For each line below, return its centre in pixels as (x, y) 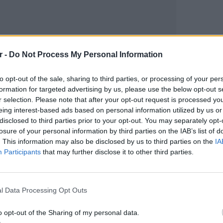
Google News (51, 85)
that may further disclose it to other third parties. (117, 152)
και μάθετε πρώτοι (117, 85)
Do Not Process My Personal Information (86, 54)
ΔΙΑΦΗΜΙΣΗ (29, 161)
